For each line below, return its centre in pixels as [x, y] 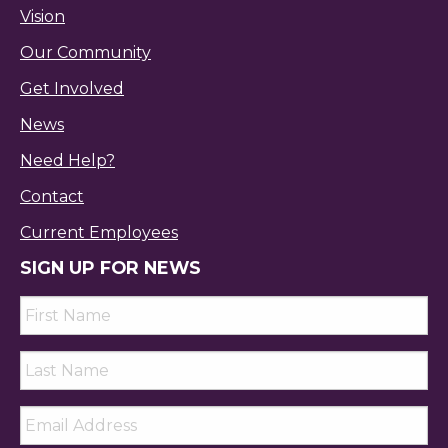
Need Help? [67, 160]
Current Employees [99, 232]
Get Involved [72, 88]
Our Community [85, 52]
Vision [42, 16]
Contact [52, 196]
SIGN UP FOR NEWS [110, 267]
